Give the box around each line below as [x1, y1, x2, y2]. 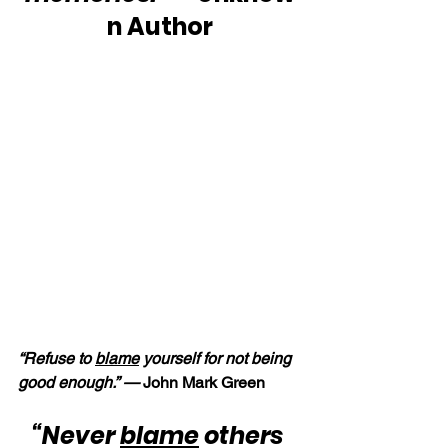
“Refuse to [18, 348, 95, 368]
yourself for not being [139, 348, 295, 368]
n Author [107, 9, 213, 43]
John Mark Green [143, 372, 265, 392]
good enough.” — [18, 372, 143, 392]
